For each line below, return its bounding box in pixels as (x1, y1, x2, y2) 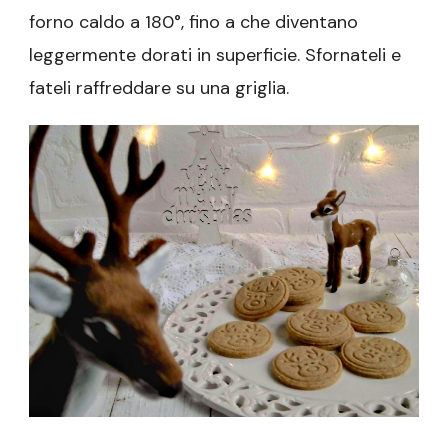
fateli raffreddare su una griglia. (29, 75, 289, 100)
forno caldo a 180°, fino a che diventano (29, 9, 358, 34)
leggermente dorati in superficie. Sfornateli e (29, 42, 401, 67)
